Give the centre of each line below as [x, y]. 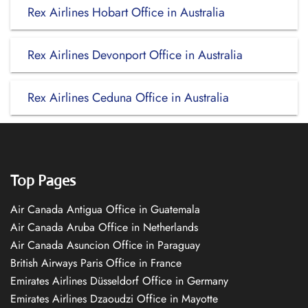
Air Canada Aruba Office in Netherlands [104, 227]
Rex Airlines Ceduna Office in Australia [128, 98]
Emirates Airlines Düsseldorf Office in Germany [119, 281]
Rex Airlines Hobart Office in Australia [126, 12]
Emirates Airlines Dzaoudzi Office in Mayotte [114, 299]
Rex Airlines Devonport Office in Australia [135, 55]
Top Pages [43, 180]
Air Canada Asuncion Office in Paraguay [105, 245]
